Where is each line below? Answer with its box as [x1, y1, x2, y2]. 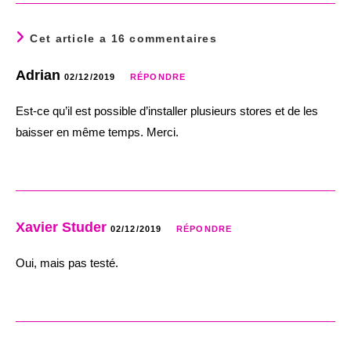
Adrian [16, 67, 64, 83]
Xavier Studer [16, 219, 107, 235]
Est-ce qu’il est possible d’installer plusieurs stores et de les [16, 103, 318, 118]
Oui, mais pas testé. [16, 255, 118, 270]
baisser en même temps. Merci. [16, 125, 179, 139]
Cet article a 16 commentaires [30, 31, 218, 45]
